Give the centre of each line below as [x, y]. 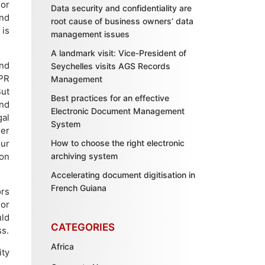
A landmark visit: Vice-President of [119, 53]
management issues [91, 34]
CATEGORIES [83, 227]
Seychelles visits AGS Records [111, 66]
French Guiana [79, 188]
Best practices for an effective [110, 98]
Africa [63, 246]
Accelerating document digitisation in [123, 175]
